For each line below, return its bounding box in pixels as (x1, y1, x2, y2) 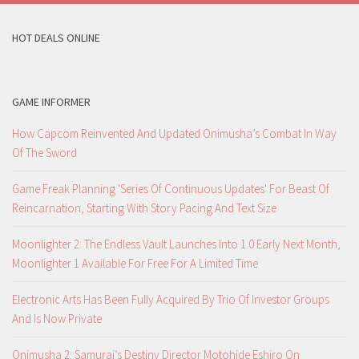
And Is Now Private (12, 311, 102, 327)
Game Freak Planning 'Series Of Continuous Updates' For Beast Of (12, 181, 329, 197)
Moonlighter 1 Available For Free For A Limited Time (12, 256, 258, 272)
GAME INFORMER (12, 95, 91, 110)
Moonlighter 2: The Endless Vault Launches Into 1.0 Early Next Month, (12, 236, 341, 252)
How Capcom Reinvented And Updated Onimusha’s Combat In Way (12, 126, 337, 142)
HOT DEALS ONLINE (12, 30, 100, 46)
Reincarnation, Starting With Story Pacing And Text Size (12, 200, 276, 216)
